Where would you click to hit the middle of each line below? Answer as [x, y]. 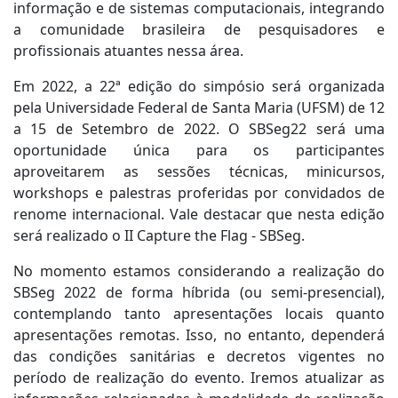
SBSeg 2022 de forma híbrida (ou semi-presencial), [199, 292]
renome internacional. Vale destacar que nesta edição [199, 214]
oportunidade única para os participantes [199, 150]
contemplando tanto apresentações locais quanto [199, 314]
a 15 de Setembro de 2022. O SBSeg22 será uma [199, 129]
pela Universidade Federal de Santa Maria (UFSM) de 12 [199, 107]
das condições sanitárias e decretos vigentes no [199, 356]
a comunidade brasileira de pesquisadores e [199, 29]
